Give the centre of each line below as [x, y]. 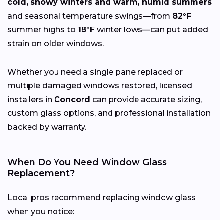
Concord [72, 99]
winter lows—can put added [151, 29]
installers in [31, 99]
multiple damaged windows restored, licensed [100, 85]
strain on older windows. [55, 43]
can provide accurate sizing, [146, 99]
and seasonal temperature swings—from [90, 16]
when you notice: [41, 211]
